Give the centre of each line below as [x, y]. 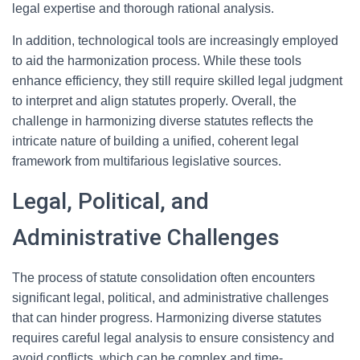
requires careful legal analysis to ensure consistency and [173, 338]
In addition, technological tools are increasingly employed [175, 41]
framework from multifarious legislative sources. [147, 161]
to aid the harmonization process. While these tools [157, 61]
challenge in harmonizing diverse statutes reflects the [163, 121]
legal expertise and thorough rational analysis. [143, 8]
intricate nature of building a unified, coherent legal [155, 141]
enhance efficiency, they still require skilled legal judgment [177, 81]
